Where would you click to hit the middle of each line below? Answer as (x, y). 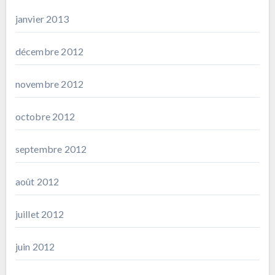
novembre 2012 (49, 83)
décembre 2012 (49, 51)
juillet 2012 (39, 214)
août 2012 (37, 181)
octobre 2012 (45, 116)
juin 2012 (35, 246)
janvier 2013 (42, 18)
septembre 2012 (51, 149)
